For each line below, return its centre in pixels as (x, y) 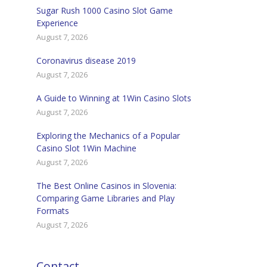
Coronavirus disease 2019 (86, 60)
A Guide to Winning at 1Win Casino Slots (114, 98)
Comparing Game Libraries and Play (105, 198)
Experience (57, 23)
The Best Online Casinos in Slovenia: (106, 186)
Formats (53, 211)
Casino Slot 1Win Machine (86, 148)
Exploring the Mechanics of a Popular (108, 136)
